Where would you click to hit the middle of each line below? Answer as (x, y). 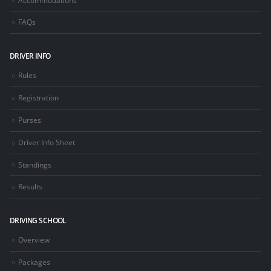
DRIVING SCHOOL (38, 220)
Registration (38, 97)
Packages (34, 262)
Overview (34, 239)
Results (30, 187)
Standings (35, 164)
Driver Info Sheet (47, 142)
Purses (30, 119)
